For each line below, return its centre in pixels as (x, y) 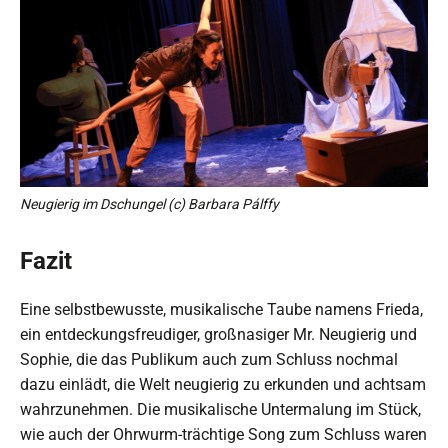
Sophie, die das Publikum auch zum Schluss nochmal (209, 359)
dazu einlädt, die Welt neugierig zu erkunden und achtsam (223, 384)
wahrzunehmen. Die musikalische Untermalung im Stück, (220, 409)
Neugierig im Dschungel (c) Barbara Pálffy (149, 203)
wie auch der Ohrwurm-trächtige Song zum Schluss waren (223, 434)
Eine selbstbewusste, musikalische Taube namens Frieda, (221, 309)
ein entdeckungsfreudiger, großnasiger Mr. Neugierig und (218, 334)
